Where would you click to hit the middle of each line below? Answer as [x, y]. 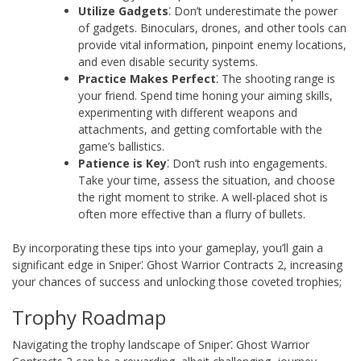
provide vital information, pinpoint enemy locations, [212, 44]
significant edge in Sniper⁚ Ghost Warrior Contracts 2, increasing [177, 264]
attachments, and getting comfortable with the [200, 129]
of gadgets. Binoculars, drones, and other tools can [212, 27]
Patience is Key [122, 163]
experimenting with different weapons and [188, 112]
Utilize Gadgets [123, 10]
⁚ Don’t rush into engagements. [247, 163]
